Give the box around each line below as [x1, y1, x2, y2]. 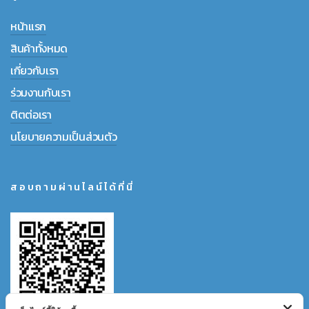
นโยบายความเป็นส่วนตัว [10, 128, 117, 145]
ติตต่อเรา [10, 106, 52, 123]
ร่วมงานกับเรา [10, 84, 71, 101]
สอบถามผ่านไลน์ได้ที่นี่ [10, 180, 134, 195]
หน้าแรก [10, 18, 47, 34]
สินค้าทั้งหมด [10, 40, 68, 57]
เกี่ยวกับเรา [10, 62, 59, 79]
